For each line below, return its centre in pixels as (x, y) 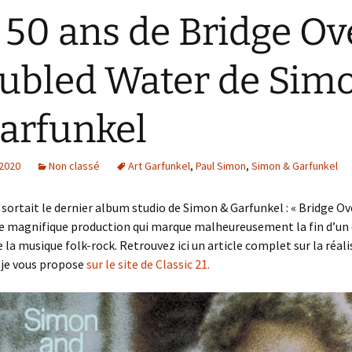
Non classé (74, 166)
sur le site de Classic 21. (148, 264)
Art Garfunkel (159, 166)
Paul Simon (221, 166)
